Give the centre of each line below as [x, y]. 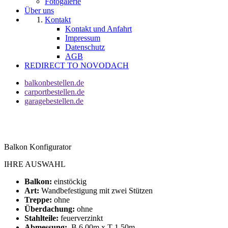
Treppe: [39, 200]
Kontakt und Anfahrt [98, 29]
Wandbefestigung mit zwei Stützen [97, 191]
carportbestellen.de [54, 92]
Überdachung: [50, 209]
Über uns [39, 10]
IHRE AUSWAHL [35, 164]
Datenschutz [85, 47]
